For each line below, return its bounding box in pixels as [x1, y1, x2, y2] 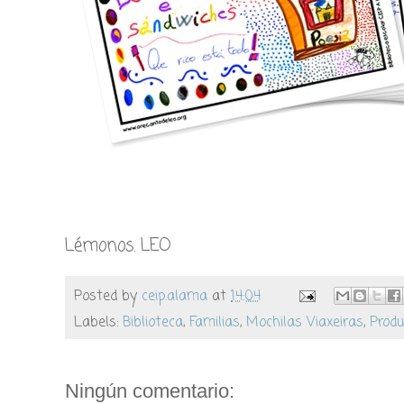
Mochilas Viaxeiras [246, 312, 363, 334]
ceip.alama [142, 285, 207, 307]
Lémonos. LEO [65, 233, 171, 259]
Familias [189, 312, 240, 334]
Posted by [74, 285, 142, 307]
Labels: [74, 312, 123, 334]
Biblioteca [123, 312, 183, 334]
